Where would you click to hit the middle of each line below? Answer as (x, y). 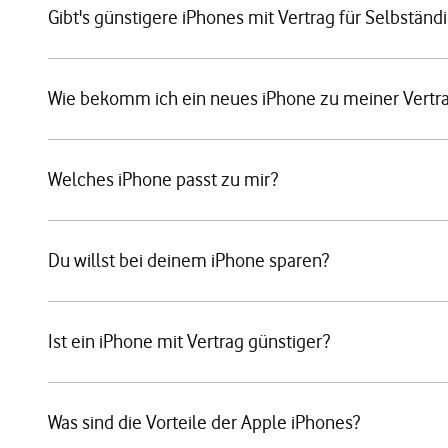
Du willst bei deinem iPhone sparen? (188, 260)
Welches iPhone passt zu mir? (163, 179)
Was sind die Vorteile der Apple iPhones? (204, 422)
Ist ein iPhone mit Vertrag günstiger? (189, 341)
